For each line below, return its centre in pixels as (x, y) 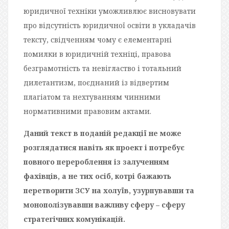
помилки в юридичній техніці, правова (97, 54)
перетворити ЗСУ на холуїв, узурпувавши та (109, 190)
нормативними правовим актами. (87, 111)
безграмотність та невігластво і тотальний (102, 68)
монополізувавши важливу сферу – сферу (104, 204)
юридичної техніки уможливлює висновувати (110, 11)
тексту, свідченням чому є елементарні (98, 39)
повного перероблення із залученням (96, 162)
